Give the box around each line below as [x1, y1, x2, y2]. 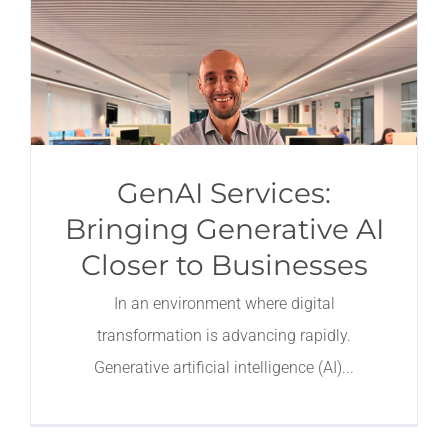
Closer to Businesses [80, 248, 368, 282]
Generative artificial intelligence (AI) [94, 358, 342, 377]
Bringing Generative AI [64, 212, 384, 246]
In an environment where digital [113, 294, 335, 313]
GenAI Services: [117, 176, 331, 210]
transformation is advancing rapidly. [97, 326, 351, 345]
